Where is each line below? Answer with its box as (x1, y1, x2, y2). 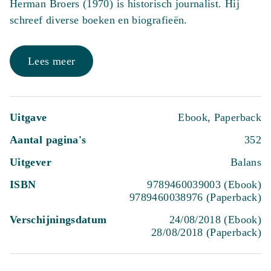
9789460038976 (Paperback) (129, 191, 261, 203)
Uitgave (10, 111, 47, 123)
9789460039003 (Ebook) (147, 178, 261, 191)
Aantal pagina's (10, 134, 87, 146)
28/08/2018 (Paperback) (151, 226, 261, 238)
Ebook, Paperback (178, 111, 261, 123)
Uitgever (10, 156, 51, 168)
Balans (230, 156, 261, 168)
